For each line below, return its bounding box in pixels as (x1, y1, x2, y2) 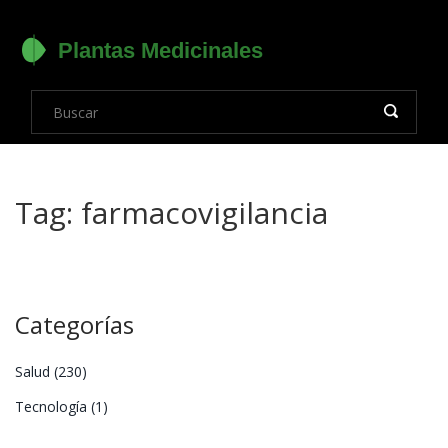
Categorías (15, 308, 134, 341)
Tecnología (15, 397, 91, 416)
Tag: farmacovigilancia (15, 192, 328, 233)
